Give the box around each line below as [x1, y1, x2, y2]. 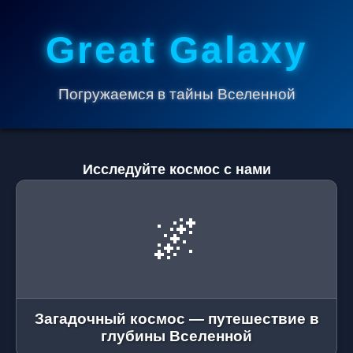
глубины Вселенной [101, 328, 252, 344]
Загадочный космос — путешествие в [34, 310, 319, 327]
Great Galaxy [45, 29, 308, 71]
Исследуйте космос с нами [82, 162, 271, 177]
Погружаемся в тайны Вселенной [58, 86, 295, 102]
